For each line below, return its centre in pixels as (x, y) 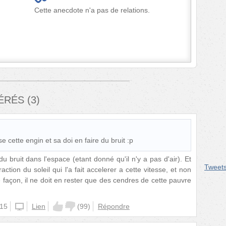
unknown (30, 207)
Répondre (114, 207)
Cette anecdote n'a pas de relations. (92, 10)
